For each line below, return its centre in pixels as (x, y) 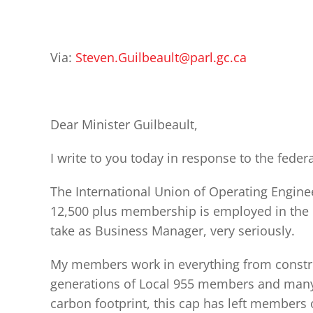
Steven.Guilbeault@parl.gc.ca (161, 57)
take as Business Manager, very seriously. (173, 231)
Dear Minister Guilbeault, (124, 124)
